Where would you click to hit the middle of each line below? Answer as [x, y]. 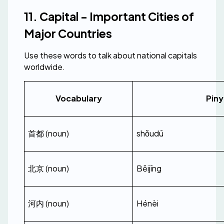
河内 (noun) [48, 203]
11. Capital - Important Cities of [109, 16]
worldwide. [44, 67]
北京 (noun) [48, 168]
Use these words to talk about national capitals [110, 55]
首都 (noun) [48, 133]
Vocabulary [78, 98]
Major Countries [68, 33]
